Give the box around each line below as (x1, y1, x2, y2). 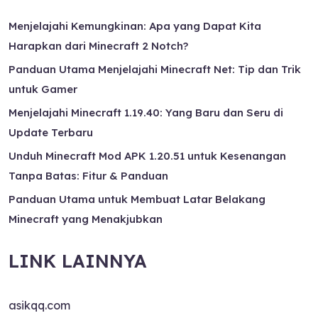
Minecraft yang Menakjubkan (9, 212, 163, 226)
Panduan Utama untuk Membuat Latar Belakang (9, 192, 265, 206)
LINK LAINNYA (9, 250, 147, 272)
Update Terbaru (9, 126, 93, 139)
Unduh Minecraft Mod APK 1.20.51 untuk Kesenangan (9, 149, 286, 163)
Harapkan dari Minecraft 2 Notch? (9, 39, 188, 53)
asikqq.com (9, 298, 70, 312)
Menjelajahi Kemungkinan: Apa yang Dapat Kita (9, 19, 261, 33)
